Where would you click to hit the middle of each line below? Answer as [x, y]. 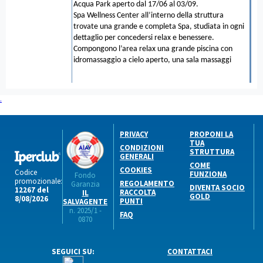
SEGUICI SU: [73, 251]
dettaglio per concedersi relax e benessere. [144, 38]
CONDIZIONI [142, 147]
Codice [26, 172]
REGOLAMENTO [147, 183]
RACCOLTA [138, 192]
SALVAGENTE [85, 201]
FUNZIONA [208, 174]
